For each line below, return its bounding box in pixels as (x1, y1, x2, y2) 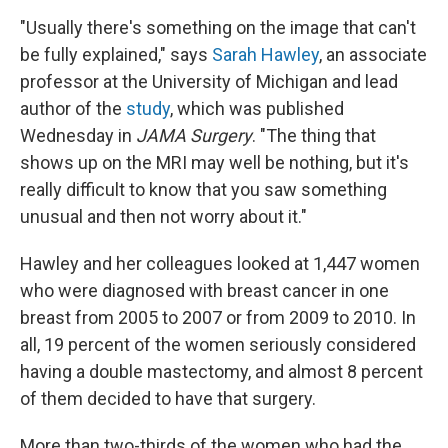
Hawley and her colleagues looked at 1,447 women (20, 253, 420, 274)
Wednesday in (20, 125, 136, 146)
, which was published (170, 98, 344, 119)
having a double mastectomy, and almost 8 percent (20, 361, 423, 382)
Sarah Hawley (212, 44, 319, 65)
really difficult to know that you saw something (20, 179, 387, 200)
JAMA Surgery (136, 125, 252, 146)
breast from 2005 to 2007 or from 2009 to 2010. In (20, 307, 416, 328)
